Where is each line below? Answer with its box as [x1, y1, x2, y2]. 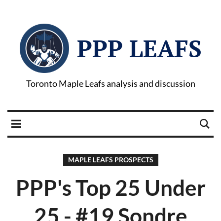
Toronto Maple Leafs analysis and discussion [26, 78, 195, 89]
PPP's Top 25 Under [15, 175, 206, 200]
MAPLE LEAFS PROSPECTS [68, 155, 153, 164]
